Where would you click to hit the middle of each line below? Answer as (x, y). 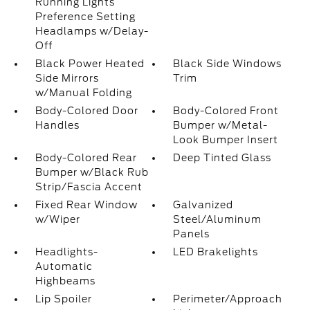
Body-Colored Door (86, 111)
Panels (192, 234)
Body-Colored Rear (86, 158)
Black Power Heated (90, 64)
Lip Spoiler (63, 299)
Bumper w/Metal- (221, 126)
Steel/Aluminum (218, 220)
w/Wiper (57, 220)
